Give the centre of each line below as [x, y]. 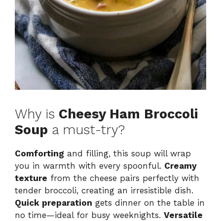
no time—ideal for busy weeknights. [89, 215]
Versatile [183, 215]
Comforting [39, 153]
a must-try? [86, 129]
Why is [37, 114]
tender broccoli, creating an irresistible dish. [104, 190]
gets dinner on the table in [148, 203]
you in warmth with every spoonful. [90, 166]
